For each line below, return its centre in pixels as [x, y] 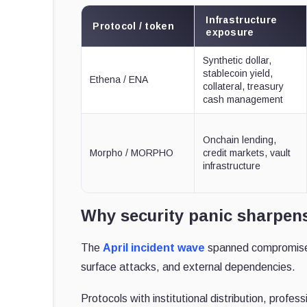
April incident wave [154, 247]
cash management [243, 99]
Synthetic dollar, [237, 60]
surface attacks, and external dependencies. [188, 267]
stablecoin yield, [238, 73]
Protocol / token [133, 26]
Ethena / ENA [119, 79]
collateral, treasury [244, 86]
